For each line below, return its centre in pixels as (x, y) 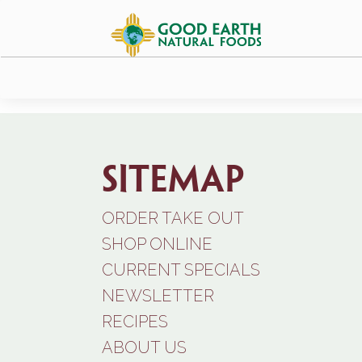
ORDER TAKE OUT (173, 218)
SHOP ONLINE (157, 244)
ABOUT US (144, 347)
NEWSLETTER (158, 296)
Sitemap (173, 182)
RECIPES (135, 322)
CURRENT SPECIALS (181, 270)
